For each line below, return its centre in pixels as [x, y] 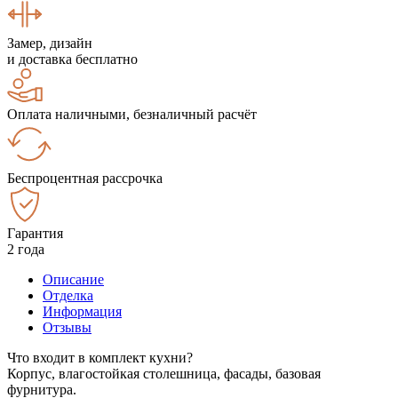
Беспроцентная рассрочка [85, 178]
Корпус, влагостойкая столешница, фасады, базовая [164, 373]
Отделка [68, 295]
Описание [73, 279]
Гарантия [35, 233]
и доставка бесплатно [72, 59]
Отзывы [67, 327]
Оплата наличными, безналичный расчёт [132, 114]
